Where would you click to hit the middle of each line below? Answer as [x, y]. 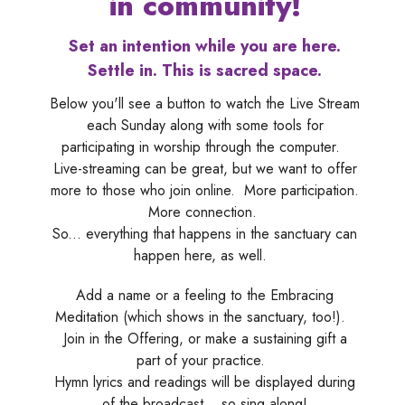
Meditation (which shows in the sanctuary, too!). [205, 317]
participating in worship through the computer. [205, 147]
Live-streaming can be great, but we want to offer [205, 169]
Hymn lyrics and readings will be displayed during [205, 382]
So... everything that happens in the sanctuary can [205, 234]
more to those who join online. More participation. [205, 191]
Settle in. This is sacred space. [205, 70]
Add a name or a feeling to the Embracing [205, 296]
